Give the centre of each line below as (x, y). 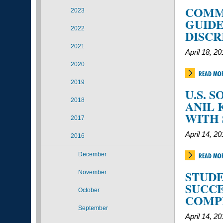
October (89, 190)
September (93, 208)
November (92, 172)
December (92, 154)
